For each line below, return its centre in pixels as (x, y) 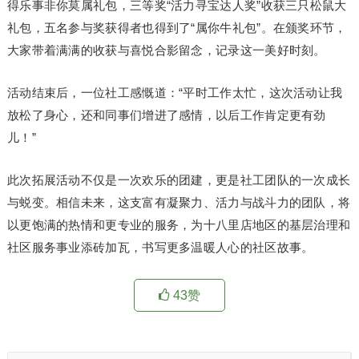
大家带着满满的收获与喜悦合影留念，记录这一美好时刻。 (166, 50)
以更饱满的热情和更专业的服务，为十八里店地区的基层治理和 (179, 225)
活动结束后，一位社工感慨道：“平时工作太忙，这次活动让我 (175, 93)
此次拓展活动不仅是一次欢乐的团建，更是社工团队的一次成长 (179, 180)
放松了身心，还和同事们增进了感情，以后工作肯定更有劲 (166, 115)
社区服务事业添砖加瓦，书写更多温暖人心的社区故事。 (160, 247)
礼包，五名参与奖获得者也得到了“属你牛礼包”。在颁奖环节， (177, 28)
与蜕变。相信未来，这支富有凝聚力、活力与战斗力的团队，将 (179, 202)
